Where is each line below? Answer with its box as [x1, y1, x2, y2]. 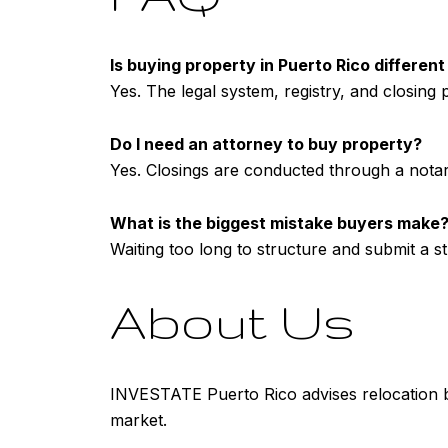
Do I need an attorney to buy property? [110, 133, 422, 154]
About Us [110, 294, 355, 349]
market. [110, 409, 167, 430]
